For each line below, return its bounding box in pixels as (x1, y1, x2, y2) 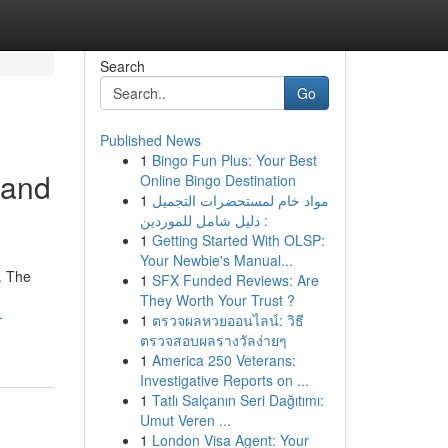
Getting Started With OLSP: (151, 230, 325, 250)
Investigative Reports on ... (139, 370, 309, 390)
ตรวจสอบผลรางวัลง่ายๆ (139, 330, 287, 350)
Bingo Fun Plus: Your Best (151, 150, 317, 170)
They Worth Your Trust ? (139, 290, 295, 310)
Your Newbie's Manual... (139, 250, 293, 270)
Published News (99, 130, 201, 150)
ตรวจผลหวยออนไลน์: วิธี (151, 310, 304, 330)
